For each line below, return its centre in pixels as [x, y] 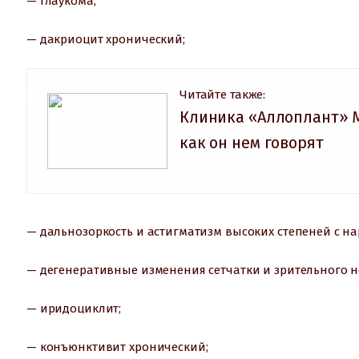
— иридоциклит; [74, 308]
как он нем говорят [252, 142]
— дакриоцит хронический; [106, 39]
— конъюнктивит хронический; [117, 347]
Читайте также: [223, 94]
